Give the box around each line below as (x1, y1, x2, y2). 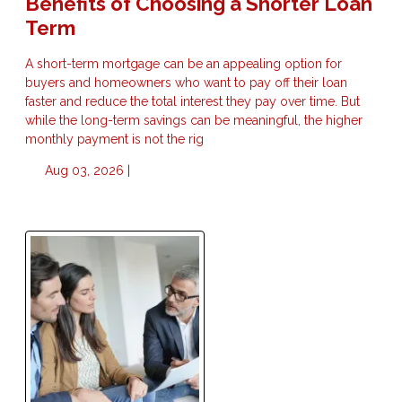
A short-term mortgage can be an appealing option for (25, 57, 342, 72)
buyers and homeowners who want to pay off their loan (25, 75, 347, 91)
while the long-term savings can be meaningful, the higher (25, 113, 363, 128)
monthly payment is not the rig (25, 132, 204, 147)
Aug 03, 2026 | (40, 163, 130, 179)
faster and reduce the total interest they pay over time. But (25, 94, 360, 109)
